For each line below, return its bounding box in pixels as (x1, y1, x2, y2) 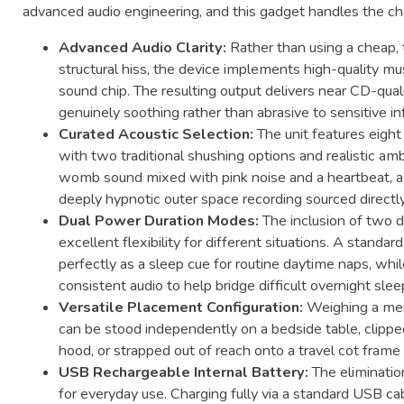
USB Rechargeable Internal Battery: (59, 363, 309, 383)
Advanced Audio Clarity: (59, 38, 227, 59)
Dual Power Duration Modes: (59, 211, 260, 232)
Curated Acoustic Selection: (59, 124, 254, 145)
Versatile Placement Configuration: (59, 298, 304, 318)
